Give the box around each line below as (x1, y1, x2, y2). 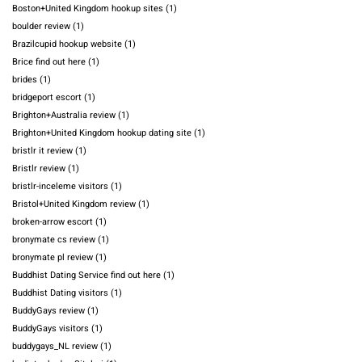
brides (12, 73, 37, 87)
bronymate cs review (12, 233, 95, 247)
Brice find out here (12, 55, 86, 69)
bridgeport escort (12, 90, 82, 105)
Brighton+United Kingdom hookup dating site (12, 126, 192, 141)
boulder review (12, 19, 70, 34)
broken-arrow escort (12, 215, 93, 229)
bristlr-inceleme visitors (12, 179, 108, 194)
